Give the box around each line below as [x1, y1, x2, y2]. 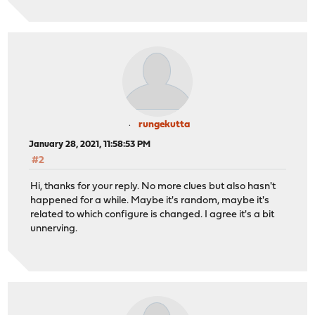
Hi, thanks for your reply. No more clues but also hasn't [30, 181, 276, 192]
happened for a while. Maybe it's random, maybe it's [30, 195, 270, 206]
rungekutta [138, 120, 190, 131]
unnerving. [30, 223, 78, 234]
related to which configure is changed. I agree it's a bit [30, 209, 275, 220]
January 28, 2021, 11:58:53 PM [29, 140, 151, 150]
